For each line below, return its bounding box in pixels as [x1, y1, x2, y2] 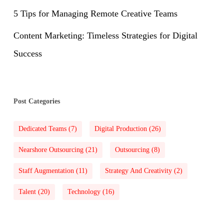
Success [13, 48, 42, 58]
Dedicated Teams [18, 124, 66, 132]
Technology [67, 187, 100, 195]
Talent [18, 187, 36, 195]
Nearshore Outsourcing [18, 145, 83, 153]
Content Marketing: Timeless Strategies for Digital [13, 30, 197, 40]
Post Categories [13, 97, 60, 105]
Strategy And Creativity [104, 166, 172, 174]
